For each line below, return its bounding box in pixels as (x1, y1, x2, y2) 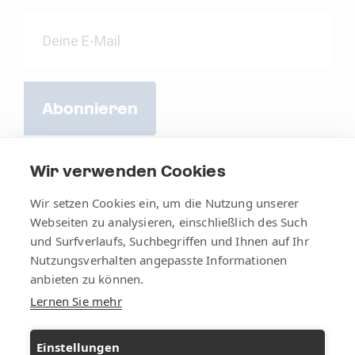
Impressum (116, 302, 189, 319)
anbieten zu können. (30, 271, 144, 287)
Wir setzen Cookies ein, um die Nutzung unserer (30, 195, 300, 211)
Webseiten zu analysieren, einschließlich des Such (30, 214, 307, 230)
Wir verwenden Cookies (30, 162, 226, 181)
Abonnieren (42, 98, 138, 118)
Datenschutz (210, 302, 292, 319)
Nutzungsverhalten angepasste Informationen (30, 252, 288, 268)
